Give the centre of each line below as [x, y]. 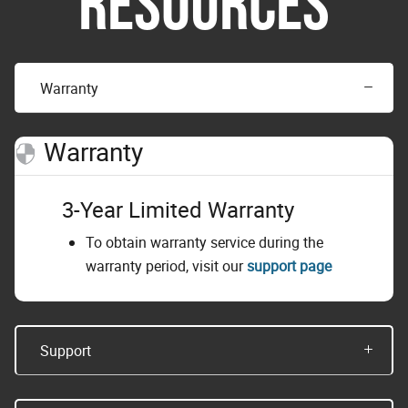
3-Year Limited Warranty [178, 209]
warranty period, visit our [166, 265]
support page [289, 265]
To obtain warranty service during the [204, 242]
